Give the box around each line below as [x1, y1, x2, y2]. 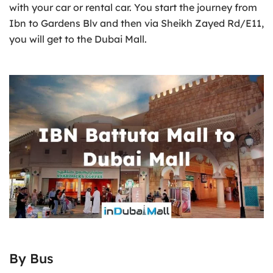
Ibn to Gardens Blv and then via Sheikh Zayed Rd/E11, [9, 16, 264, 29]
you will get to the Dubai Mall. [9, 32, 147, 45]
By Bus [9, 250, 53, 267]
